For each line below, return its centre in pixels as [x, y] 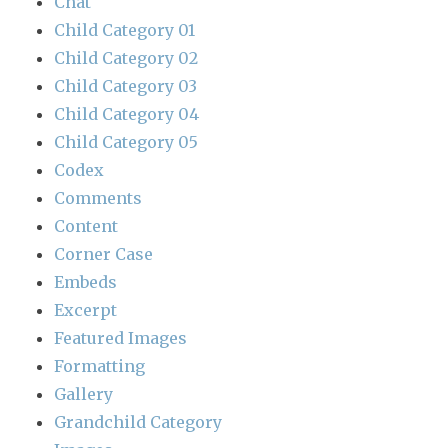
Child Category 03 [126, 86]
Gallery [84, 394]
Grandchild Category [138, 422]
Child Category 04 [127, 114]
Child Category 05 [126, 142]
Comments [98, 198]
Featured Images [121, 338]
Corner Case [104, 254]
